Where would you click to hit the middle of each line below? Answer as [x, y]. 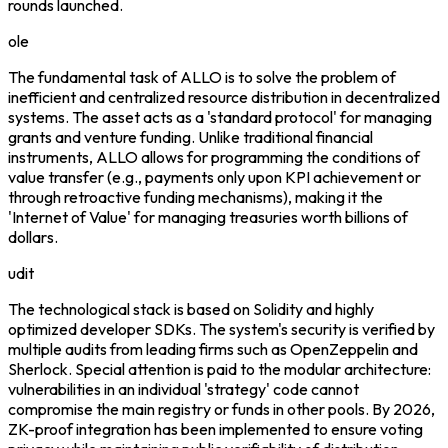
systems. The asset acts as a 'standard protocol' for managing [220, 116]
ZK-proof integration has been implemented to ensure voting [215, 428]
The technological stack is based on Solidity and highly [191, 308]
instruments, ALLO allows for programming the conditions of [214, 156]
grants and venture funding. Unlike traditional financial [190, 136]
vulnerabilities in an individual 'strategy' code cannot [183, 388]
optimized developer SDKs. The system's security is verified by [221, 328]
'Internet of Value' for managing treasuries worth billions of [208, 216]
